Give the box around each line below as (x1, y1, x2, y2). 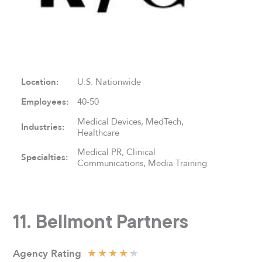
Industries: (21, 120, 65, 135)
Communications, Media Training (77, 156, 208, 170)
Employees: (21, 95, 69, 109)
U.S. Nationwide (77, 75, 142, 89)
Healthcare (77, 126, 120, 140)
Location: (21, 75, 59, 89)
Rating (48, 245, 82, 261)
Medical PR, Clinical (77, 145, 156, 159)
